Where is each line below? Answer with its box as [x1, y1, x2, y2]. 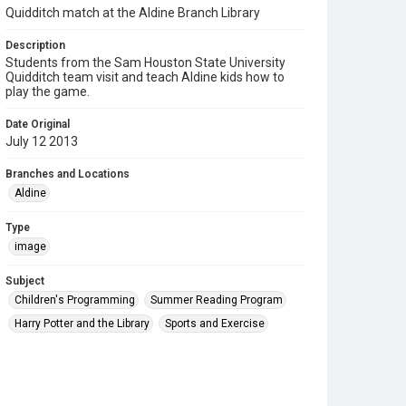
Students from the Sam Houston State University [5, 55, 285, 70]
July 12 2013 [5, 134, 78, 149]
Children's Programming [14, 294, 135, 306]
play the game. [5, 84, 90, 99]
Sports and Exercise [165, 317, 265, 330]
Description [5, 39, 65, 52]
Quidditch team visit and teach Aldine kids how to [5, 70, 285, 84]
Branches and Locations [5, 168, 130, 180]
